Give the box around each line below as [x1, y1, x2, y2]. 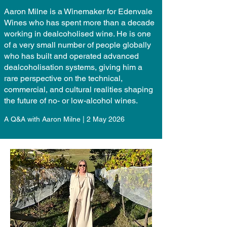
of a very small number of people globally [4, 40, 151, 50]
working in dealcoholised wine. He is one [4, 29, 151, 39]
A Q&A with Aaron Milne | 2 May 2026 [4, 115, 125, 123]
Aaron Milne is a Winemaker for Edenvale [4, 7, 153, 16]
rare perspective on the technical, [4, 73, 123, 83]
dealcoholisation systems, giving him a [4, 62, 142, 72]
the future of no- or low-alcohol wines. [4, 96, 138, 105]
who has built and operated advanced [4, 51, 139, 61]
